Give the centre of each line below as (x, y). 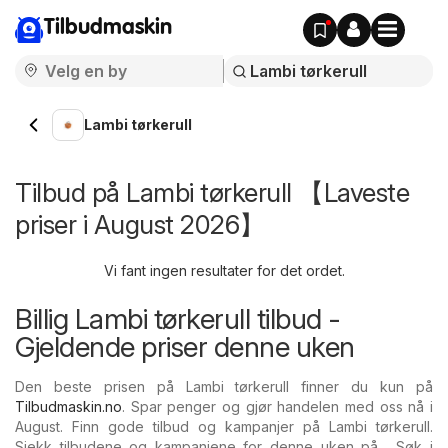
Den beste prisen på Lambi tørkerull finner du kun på (224, 386)
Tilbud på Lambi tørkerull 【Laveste (212, 192)
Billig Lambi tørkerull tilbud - (178, 319)
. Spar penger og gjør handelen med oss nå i (277, 406)
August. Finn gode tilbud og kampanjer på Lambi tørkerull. (224, 426)
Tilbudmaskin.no (68, 406)
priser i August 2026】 (140, 224)
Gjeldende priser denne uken (185, 347)
